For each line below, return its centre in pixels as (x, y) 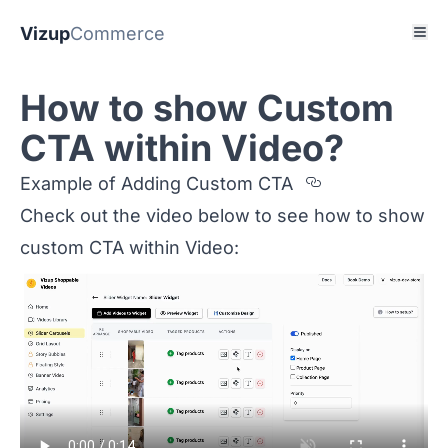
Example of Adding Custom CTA (156, 183)
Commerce (117, 33)
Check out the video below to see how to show (222, 215)
